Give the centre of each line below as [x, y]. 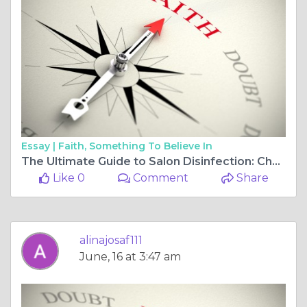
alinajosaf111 [111, 240]
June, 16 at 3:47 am [130, 256]
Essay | [40, 146]
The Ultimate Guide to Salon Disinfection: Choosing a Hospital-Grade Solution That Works [276, 161]
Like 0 [67, 177]
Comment [160, 177]
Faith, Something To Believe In [135, 146]
